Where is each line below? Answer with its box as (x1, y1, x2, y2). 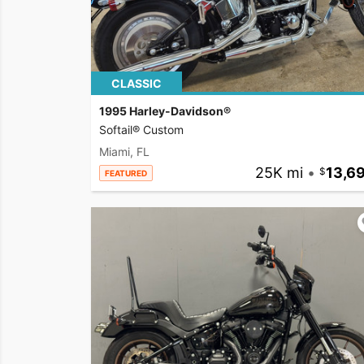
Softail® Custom (99, 122, 184, 136)
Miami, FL (99, 144, 149, 158)
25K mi (254, 163, 303, 181)
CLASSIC (111, 76, 162, 90)
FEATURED (105, 167, 147, 178)
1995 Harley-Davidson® (99, 103, 231, 118)
